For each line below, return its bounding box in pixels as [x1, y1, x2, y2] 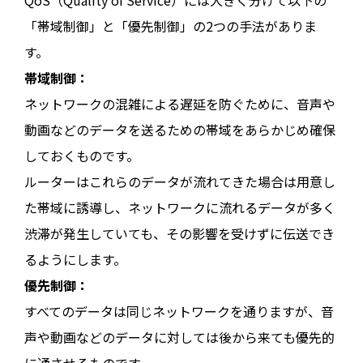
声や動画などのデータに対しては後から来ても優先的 [24, 327, 335, 347]
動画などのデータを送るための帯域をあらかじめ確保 [24, 119, 335, 139]
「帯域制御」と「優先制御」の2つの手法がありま [24, 15, 317, 36]
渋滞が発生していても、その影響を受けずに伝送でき [24, 223, 335, 243]
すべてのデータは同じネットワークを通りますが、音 [24, 301, 334, 321]
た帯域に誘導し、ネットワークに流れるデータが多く [24, 197, 335, 217]
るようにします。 [24, 249, 126, 269]
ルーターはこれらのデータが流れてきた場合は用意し [24, 171, 335, 191]
